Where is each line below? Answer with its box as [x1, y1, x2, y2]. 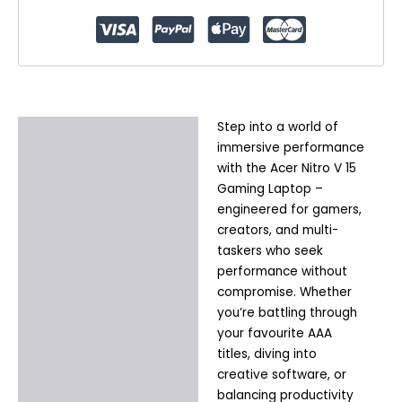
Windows [17, 23, 76, 42]
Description [28, 123, 109, 142]
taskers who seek [216, 241, 323, 259]
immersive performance [216, 138, 364, 156]
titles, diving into [216, 345, 317, 363]
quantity [17, 77, 72, 96]
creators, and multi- [216, 221, 338, 239]
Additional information [28, 157, 187, 176]
